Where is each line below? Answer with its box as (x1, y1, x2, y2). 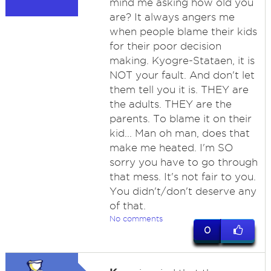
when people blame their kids (109, 26, 257, 37)
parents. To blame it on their (109, 113, 252, 124)
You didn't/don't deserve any (109, 186, 256, 197)
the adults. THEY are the (109, 99, 232, 109)
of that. (109, 200, 146, 211)
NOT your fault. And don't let (109, 70, 255, 80)
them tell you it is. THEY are (109, 84, 249, 95)
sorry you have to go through (109, 157, 258, 168)
